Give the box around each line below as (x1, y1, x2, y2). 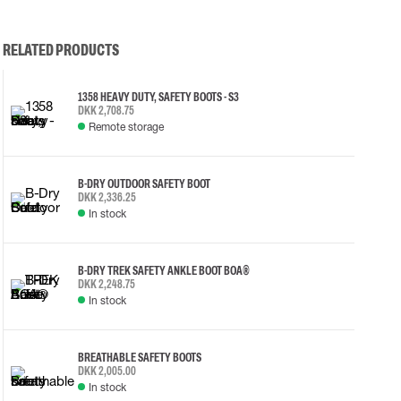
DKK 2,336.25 (77, 190, 136, 204)
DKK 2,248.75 (77, 277, 135, 291)
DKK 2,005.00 (77, 363, 136, 378)
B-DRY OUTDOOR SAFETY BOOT (77, 176, 210, 191)
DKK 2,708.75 (77, 103, 134, 117)
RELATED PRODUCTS (2, 41, 119, 59)
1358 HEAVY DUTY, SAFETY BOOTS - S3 (77, 90, 239, 104)
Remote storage (88, 119, 164, 133)
